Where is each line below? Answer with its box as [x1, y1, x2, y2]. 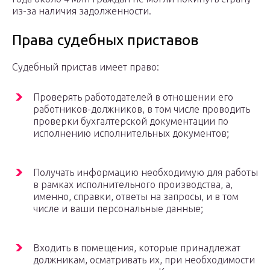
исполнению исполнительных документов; [33, 128, 229, 139]
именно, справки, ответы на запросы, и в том [33, 191, 239, 202]
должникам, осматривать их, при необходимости [33, 254, 255, 266]
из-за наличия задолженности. [12, 5, 151, 17]
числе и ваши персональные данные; [33, 203, 203, 215]
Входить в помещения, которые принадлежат [33, 242, 240, 254]
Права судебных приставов [12, 32, 198, 49]
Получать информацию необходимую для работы [33, 167, 258, 178]
